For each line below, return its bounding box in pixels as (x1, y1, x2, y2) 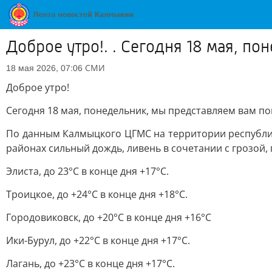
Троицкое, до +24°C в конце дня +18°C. (6, 188, 188, 201)
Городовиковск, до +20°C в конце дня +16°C (6, 211, 211, 224)
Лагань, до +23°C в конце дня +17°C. (6, 257, 175, 270)
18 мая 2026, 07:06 (6, 63, 83, 73)
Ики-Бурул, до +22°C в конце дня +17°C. (6, 234, 190, 247)
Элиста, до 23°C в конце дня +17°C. (6, 165, 169, 178)
